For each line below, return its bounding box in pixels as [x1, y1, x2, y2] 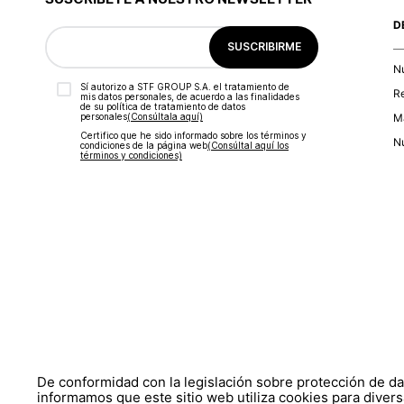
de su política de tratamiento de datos [79, 100, 245, 112]
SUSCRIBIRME [226, 40, 301, 54]
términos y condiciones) [79, 149, 182, 161]
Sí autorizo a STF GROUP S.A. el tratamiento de [79, 80, 289, 92]
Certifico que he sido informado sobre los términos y [79, 129, 307, 141]
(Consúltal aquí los [207, 139, 289, 151]
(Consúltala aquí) [126, 110, 203, 122]
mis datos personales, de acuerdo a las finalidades [79, 90, 299, 102]
